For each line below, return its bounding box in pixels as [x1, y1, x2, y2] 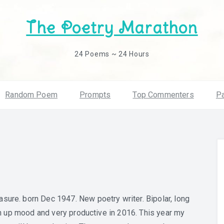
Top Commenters [132, 90, 194, 99]
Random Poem [5, 90, 57, 99]
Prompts [79, 90, 111, 99]
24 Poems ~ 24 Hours [74, 50, 149, 58]
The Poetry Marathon [26, 17, 198, 38]
